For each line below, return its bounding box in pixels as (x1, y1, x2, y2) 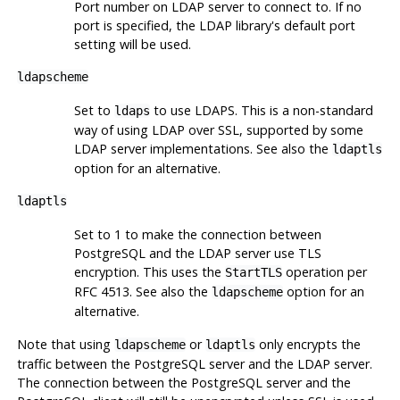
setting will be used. (73, 35, 191, 53)
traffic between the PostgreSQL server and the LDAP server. (16, 354, 372, 372)
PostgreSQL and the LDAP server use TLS (73, 244, 321, 262)
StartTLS (224, 264, 282, 279)
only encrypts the (254, 335, 361, 353)
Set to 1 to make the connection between (73, 225, 321, 243)
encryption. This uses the (73, 262, 225, 280)
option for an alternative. (73, 159, 221, 177)
